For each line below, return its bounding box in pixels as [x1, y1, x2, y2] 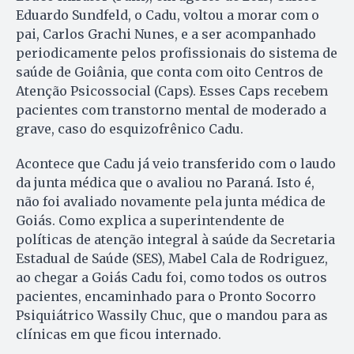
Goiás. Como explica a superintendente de [16, 212, 284, 228]
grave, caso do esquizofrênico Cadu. [16, 120, 243, 137]
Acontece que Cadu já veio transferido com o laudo [16, 155, 336, 171]
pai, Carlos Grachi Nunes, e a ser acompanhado [16, 25, 316, 42]
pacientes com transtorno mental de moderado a [16, 101, 326, 118]
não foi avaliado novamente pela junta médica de [16, 193, 326, 209]
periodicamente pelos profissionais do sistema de [16, 44, 337, 61]
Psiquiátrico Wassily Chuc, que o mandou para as [16, 307, 328, 323]
